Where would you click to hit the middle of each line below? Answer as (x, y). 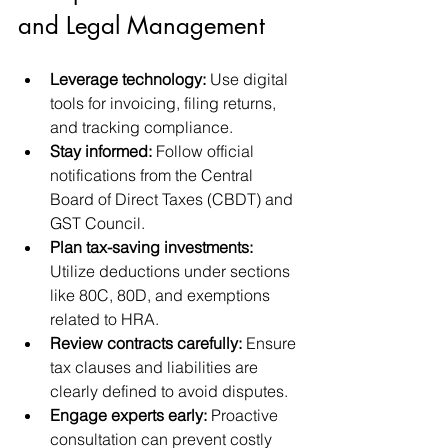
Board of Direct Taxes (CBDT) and (173, 198)
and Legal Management (141, 25)
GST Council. (97, 222)
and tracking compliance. (141, 126)
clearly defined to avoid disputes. (169, 390)
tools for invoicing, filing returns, (165, 102)
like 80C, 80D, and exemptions (162, 294)
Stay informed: (101, 150)
